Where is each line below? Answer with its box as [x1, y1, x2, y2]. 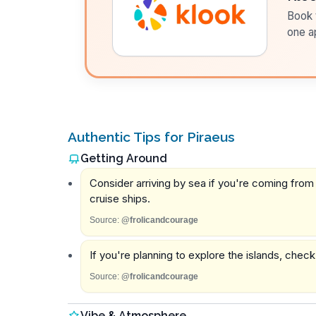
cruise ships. [89, 192, 150, 206]
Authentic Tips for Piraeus [68, 129, 235, 145]
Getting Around [80, 151, 167, 165]
